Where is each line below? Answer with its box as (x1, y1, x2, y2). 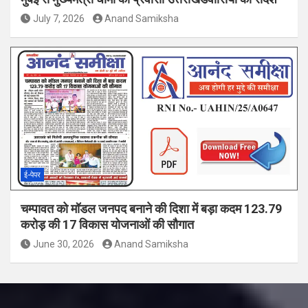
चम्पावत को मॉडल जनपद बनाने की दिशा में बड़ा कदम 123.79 (21, 201, 282, 216)
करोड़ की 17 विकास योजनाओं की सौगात (21, 217, 194, 232)
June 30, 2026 (32, 238, 94, 250)
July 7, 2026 (32, 12, 85, 24)
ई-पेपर (24, 170, 41, 179)
